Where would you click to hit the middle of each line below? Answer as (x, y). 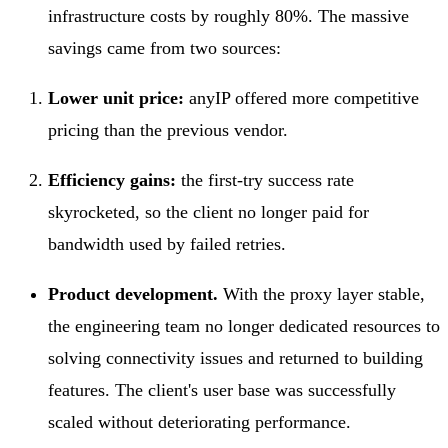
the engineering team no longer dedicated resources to (244, 326)
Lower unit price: (116, 98)
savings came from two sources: (164, 48)
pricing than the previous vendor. (168, 130)
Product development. (133, 294)
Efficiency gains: (112, 180)
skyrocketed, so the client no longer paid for (208, 212)
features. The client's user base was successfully (222, 390)
